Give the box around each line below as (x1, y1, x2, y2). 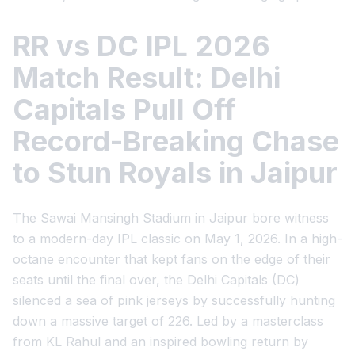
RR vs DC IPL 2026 (13, 29, 270, 63)
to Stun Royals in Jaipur (13, 155, 338, 190)
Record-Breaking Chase (13, 124, 339, 158)
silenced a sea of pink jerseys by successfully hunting (13, 292, 335, 308)
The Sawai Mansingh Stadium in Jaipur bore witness (13, 210, 329, 226)
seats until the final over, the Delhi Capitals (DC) (13, 272, 300, 288)
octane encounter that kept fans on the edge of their (13, 251, 330, 267)
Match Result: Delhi (13, 60, 281, 95)
